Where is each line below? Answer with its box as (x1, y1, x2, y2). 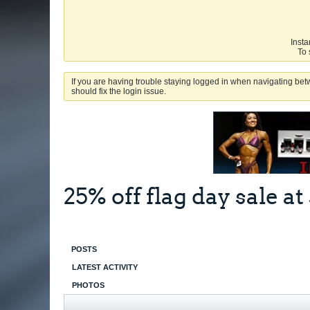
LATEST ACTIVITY (72, 263, 138, 272)
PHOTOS (72, 281, 104, 290)
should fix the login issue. (71, 86, 166, 97)
